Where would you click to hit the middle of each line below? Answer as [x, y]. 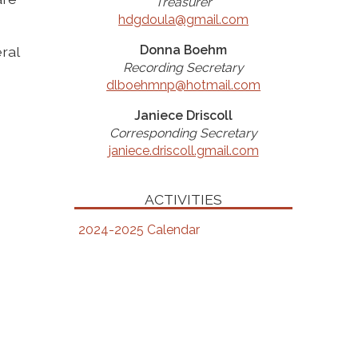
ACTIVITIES [184, 199]
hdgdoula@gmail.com [184, 20]
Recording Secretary [184, 68]
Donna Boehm [184, 50]
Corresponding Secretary [184, 133]
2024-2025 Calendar [139, 230]
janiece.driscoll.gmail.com [183, 151]
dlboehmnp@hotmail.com [184, 85]
